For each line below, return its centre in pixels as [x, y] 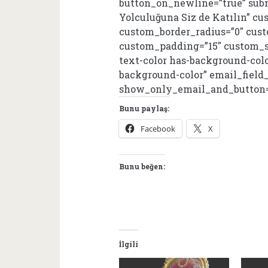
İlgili [129, 244]
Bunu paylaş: [144, 108]
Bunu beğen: [142, 166]
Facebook [158, 129]
